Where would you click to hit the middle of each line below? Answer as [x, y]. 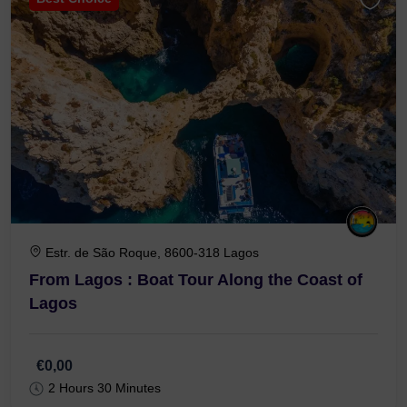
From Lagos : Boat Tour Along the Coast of [196, 280]
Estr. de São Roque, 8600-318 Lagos [152, 253]
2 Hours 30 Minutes [104, 388]
